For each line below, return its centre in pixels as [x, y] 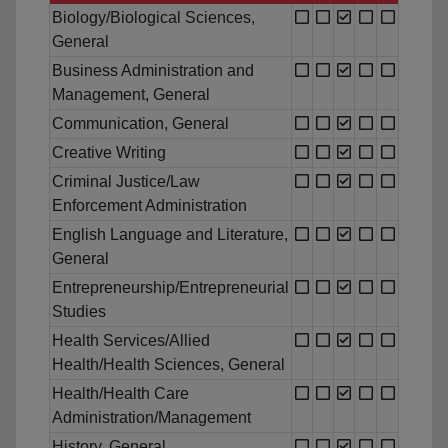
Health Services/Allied [131, 341]
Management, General [131, 95]
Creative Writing [109, 153]
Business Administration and [153, 71]
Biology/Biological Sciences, [153, 18]
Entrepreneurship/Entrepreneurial [170, 288]
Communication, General [140, 124]
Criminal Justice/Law [126, 182]
